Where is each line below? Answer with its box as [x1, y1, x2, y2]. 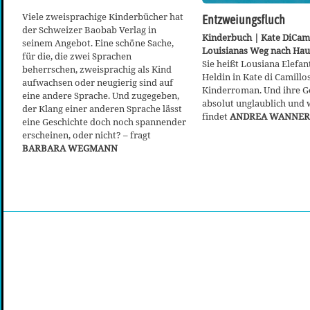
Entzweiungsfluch [202, 13, 285, 28]
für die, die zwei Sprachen [22, 49, 131, 62]
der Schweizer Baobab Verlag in [22, 23, 156, 36]
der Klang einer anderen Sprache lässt [22, 102, 182, 115]
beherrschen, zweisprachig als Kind [22, 62, 172, 75]
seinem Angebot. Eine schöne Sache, [22, 36, 174, 49]
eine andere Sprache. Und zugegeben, [22, 89, 179, 102]
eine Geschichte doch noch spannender [22, 115, 186, 128]
